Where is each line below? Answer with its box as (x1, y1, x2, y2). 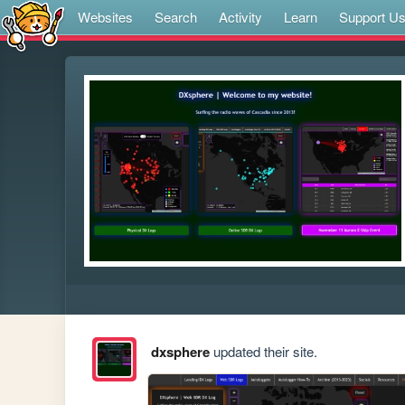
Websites (78, 7, 133, 26)
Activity (219, 7, 262, 26)
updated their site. (209, 342, 317, 362)
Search (155, 7, 197, 26)
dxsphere (150, 342, 210, 363)
